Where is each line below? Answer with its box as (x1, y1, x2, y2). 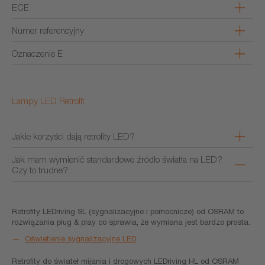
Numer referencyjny (12, 25, 84, 35)
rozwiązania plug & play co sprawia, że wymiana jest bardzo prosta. (12, 217, 250, 227)
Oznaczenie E (12, 48, 63, 59)
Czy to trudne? (12, 164, 68, 175)
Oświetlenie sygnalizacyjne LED (25, 234, 136, 243)
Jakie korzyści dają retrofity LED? (12, 131, 135, 141)
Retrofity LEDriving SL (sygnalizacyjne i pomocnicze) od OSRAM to (12, 206, 244, 216)
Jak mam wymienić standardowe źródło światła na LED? (12, 154, 222, 164)
